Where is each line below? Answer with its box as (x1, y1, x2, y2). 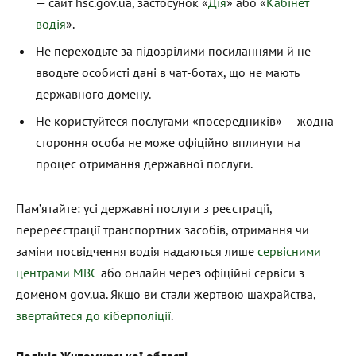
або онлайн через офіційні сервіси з (98, 264, 304, 281)
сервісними (257, 242, 321, 259)
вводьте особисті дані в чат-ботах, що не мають (36, 64, 300, 81)
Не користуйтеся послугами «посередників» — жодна (36, 113, 334, 130)
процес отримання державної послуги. (36, 156, 253, 172)
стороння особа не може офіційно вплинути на (36, 134, 300, 151)
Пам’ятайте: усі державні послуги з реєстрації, (16, 199, 272, 216)
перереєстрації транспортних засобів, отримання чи (16, 221, 309, 238)
